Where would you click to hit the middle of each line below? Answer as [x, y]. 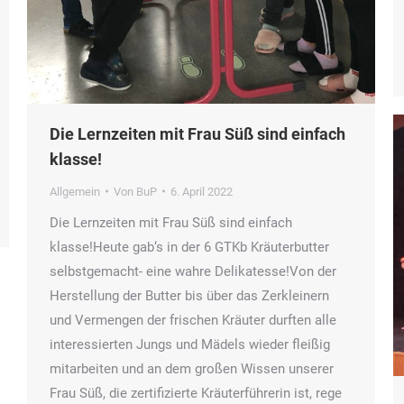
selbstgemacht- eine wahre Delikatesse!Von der [193, 271]
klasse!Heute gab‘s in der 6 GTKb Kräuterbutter [189, 247]
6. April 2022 [202, 191]
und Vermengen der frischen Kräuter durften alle [193, 320]
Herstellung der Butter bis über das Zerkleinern [189, 295]
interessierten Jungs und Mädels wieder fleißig [190, 344]
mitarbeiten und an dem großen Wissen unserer [192, 368]
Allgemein [75, 191]
